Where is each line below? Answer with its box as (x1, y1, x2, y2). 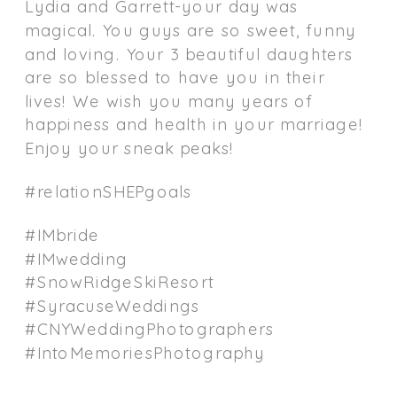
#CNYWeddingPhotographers (25, 318, 274, 339)
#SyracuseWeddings (25, 295, 200, 315)
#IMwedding (25, 247, 128, 269)
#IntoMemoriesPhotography (25, 342, 266, 362)
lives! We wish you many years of (25, 90, 314, 111)
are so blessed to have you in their (25, 66, 325, 87)
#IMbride (25, 224, 100, 245)
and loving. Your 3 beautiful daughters (25, 43, 354, 64)
